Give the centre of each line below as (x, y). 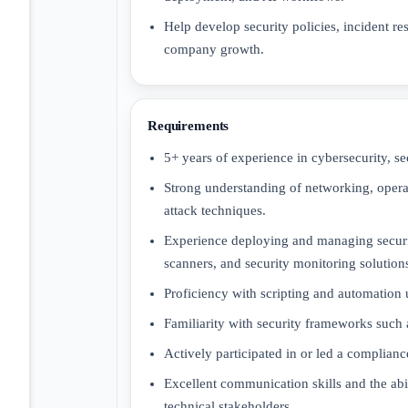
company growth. (214, 49)
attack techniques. (215, 210)
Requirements (189, 126)
